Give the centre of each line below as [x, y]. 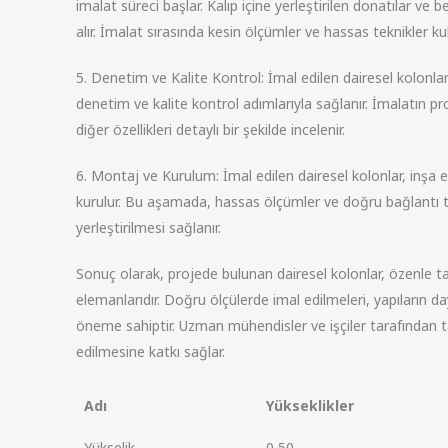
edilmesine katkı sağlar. [150, 351]
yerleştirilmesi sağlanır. [148, 227]
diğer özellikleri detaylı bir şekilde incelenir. [210, 129]
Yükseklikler [309, 405]
